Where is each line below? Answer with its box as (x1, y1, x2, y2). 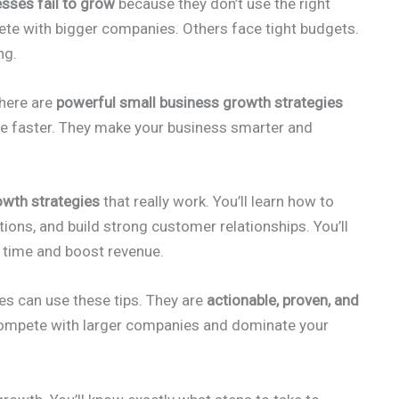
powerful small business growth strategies (56, 94, 343, 111)
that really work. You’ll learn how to (100, 192, 334, 211)
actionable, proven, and (207, 291, 359, 310)
